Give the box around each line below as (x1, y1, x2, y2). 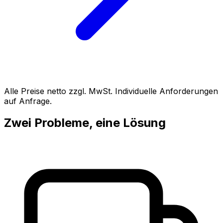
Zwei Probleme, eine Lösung (4, 115, 166, 130)
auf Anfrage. (4, 96, 52, 106)
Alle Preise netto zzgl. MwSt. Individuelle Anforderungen (4, 86, 218, 96)
